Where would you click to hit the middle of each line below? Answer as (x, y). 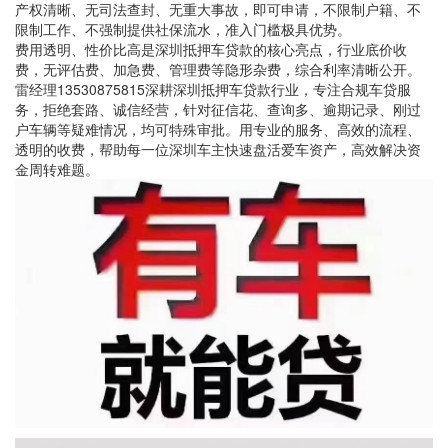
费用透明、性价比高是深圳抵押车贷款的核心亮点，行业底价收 (211, 49)
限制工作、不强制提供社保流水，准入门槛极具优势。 (183, 29)
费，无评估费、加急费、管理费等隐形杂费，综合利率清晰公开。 (218, 69)
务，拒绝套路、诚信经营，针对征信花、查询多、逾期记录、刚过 (218, 109)
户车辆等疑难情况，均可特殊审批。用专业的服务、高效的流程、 (218, 129)
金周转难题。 (57, 169)
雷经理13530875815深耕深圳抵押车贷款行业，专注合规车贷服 (213, 89)
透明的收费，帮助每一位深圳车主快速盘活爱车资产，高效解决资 (218, 149)
